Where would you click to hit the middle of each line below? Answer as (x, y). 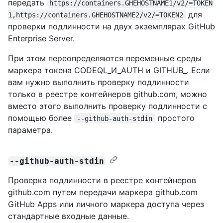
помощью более (41, 118)
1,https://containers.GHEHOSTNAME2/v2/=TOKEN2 (96, 15)
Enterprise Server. (41, 38)
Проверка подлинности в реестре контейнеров (102, 180)
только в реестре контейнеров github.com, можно (108, 94)
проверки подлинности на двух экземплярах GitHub (111, 26)
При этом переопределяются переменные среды (105, 58)
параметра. (30, 130)
